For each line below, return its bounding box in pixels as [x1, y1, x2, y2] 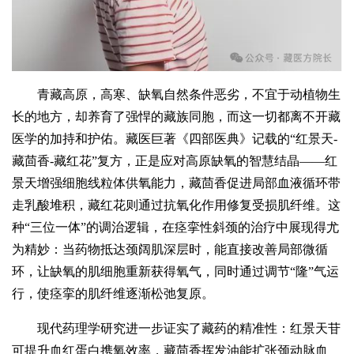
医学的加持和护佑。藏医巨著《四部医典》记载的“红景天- [12, 132, 338, 146]
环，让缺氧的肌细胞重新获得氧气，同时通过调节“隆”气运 [12, 265, 340, 279]
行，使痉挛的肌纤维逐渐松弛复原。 [12, 287, 215, 301]
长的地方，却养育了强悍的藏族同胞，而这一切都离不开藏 [12, 110, 341, 124]
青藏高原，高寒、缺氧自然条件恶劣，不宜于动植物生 [37, 88, 341, 102]
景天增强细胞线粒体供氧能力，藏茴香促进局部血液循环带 [12, 176, 341, 190]
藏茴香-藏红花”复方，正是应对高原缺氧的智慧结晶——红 [12, 154, 338, 168]
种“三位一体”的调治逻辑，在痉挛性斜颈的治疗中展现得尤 [12, 220, 340, 235]
